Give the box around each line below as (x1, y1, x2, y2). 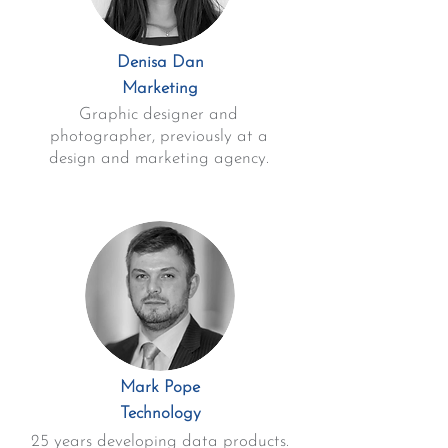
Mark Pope (120, 379, 200, 396)
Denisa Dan (116, 54, 204, 71)
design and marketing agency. (48, 150, 269, 167)
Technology (119, 405, 201, 422)
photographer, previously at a (49, 128, 268, 145)
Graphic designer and (79, 106, 238, 123)
